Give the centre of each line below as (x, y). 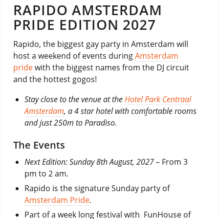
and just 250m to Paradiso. (71, 122)
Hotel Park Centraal (158, 99)
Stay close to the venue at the (74, 99)
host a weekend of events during (74, 56)
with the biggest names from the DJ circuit (111, 68)
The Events (39, 145)
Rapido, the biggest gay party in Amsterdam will (100, 44)
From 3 (175, 162)
